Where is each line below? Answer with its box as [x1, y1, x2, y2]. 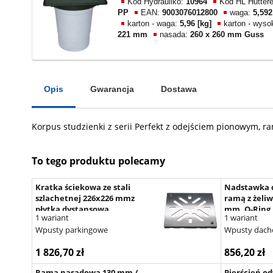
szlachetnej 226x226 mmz [35, 192, 135, 204]
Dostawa [161, 83, 197, 94]
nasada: [160, 29, 190, 39]
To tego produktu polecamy [32, 154, 165, 168]
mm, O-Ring [224, 203, 271, 214]
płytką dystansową [35, 203, 109, 214]
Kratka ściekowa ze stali [35, 181, 130, 193]
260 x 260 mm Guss [190, 29, 264, 39]
